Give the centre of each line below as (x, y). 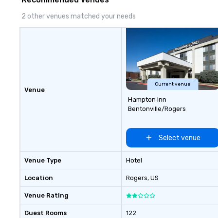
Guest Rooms (45, 213)
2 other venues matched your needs (79, 16)
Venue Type (43, 160)
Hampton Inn (147, 100)
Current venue (173, 84)
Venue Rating (46, 195)
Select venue (179, 138)
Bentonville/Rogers (157, 109)
